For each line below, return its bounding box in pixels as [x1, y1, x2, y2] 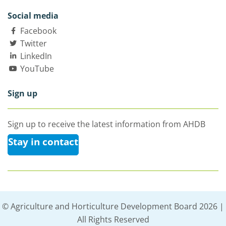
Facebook [20, 25, 56, 36]
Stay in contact [8, 135, 78, 148]
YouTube [20, 63, 54, 74]
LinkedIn [20, 50, 52, 62]
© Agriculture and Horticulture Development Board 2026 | [2, 200, 224, 212]
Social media [8, 10, 59, 21]
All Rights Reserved [77, 213, 149, 225]
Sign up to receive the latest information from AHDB [8, 118, 205, 130]
